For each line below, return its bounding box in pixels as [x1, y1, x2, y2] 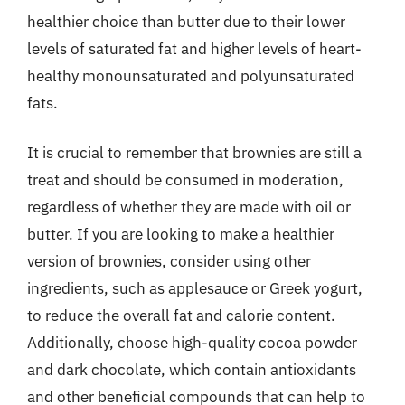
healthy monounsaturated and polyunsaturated [27, 65, 354, 86]
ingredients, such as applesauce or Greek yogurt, [27, 278, 363, 298]
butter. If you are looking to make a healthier [27, 224, 334, 244]
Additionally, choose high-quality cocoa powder [27, 333, 357, 353]
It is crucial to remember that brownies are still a [27, 143, 362, 163]
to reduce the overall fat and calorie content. [27, 306, 335, 325]
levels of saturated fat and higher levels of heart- [27, 38, 362, 59]
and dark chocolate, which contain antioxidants [27, 360, 356, 380]
